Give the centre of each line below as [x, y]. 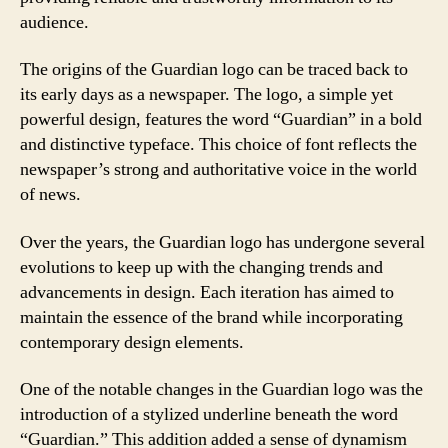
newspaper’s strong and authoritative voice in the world [218, 169]
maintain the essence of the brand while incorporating [211, 317]
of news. [50, 194]
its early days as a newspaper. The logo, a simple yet [206, 94]
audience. [54, 22]
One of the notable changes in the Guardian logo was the [221, 389]
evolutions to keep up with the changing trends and [201, 267]
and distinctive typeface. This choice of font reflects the [218, 144]
